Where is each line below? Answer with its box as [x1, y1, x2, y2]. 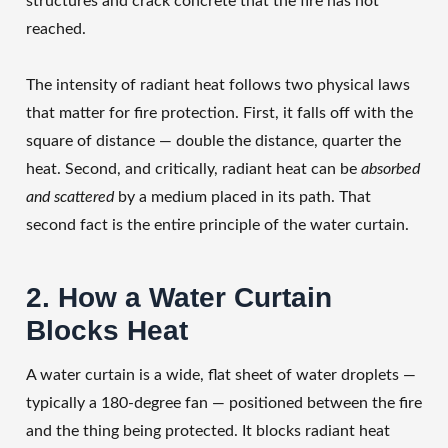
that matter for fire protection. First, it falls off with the [26, 105, 413, 121]
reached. [26, 21, 86, 37]
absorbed [361, 161, 420, 177]
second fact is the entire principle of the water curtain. [26, 217, 409, 233]
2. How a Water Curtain [26, 282, 332, 313]
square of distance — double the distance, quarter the [26, 133, 401, 149]
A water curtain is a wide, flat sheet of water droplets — [26, 367, 416, 383]
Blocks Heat [26, 315, 188, 346]
